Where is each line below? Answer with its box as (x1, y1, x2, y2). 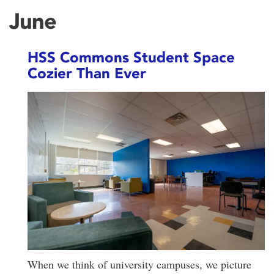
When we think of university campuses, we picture (28, 256, 251, 272)
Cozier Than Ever (28, 64, 146, 83)
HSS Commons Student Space (28, 48, 235, 67)
